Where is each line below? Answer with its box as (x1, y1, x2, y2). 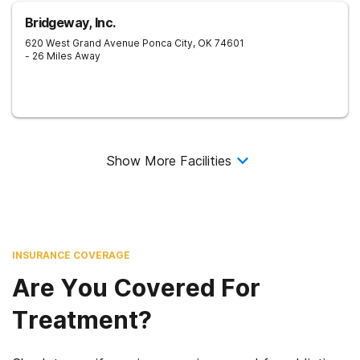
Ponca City (142, 37, 193, 49)
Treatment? (12, 305, 152, 334)
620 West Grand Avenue (25, 37, 140, 49)
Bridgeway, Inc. (25, 14, 116, 31)
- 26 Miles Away (25, 50, 100, 62)
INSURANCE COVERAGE (12, 249, 130, 261)
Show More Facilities (106, 153, 231, 169)
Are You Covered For (12, 273, 260, 302)
